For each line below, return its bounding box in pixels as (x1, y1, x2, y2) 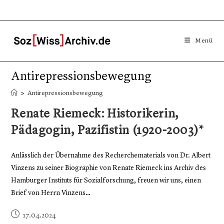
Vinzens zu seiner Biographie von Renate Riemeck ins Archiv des (11, 164, 206, 171)
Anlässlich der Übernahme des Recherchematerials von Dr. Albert (11, 152, 211, 159)
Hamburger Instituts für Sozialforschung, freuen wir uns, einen (11, 177, 201, 184)
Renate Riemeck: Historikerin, (11, 108, 179, 120)
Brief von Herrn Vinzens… (11, 189, 91, 196)
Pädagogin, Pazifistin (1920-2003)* (11, 125, 204, 137)
